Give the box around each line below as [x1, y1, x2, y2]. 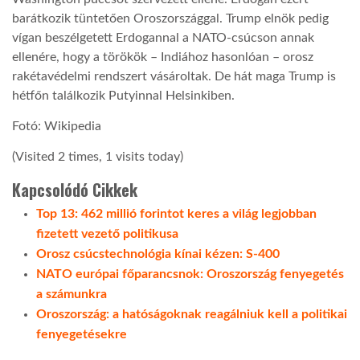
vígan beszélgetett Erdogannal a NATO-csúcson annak [12, 31, 314, 44]
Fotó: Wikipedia [12, 119, 101, 133]
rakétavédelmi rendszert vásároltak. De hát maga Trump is [12, 69, 336, 83]
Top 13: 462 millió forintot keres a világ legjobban [36, 207, 317, 221]
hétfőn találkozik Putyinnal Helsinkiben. [12, 88, 235, 102]
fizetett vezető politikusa [36, 227, 178, 241]
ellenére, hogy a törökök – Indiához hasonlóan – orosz [12, 50, 313, 63]
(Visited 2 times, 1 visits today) [12, 150, 183, 164]
